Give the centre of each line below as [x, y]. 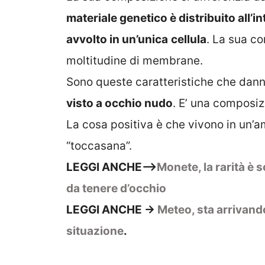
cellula [189, 40]
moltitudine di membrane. [135, 61]
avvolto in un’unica [117, 40]
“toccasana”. [99, 146]
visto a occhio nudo [119, 104]
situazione [95, 231]
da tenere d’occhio [116, 189]
